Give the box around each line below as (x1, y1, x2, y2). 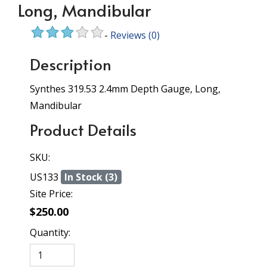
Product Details (30, 119, 136, 140)
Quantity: (30, 226, 70, 239)
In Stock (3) (64, 170, 118, 184)
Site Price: (30, 187, 73, 200)
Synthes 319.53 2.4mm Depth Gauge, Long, (30, 82, 221, 95)
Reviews (110, 29, 146, 42)
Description (30, 53, 111, 74)
